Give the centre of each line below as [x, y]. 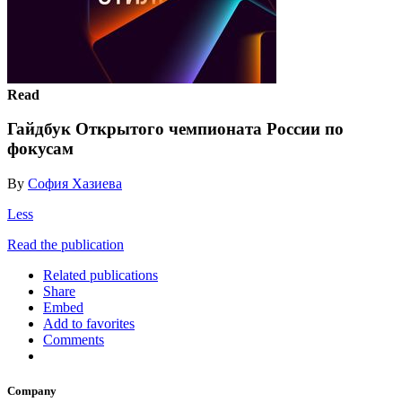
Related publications [100, 275]
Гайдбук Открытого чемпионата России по [175, 129]
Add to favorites [89, 323]
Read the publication [66, 244]
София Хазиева [75, 183]
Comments [74, 339]
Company [32, 391]
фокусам [40, 149]
